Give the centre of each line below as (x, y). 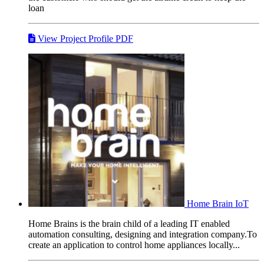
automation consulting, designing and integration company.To (143, 234)
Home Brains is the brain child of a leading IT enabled (129, 223)
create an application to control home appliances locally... (134, 245)
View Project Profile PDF (84, 38)
